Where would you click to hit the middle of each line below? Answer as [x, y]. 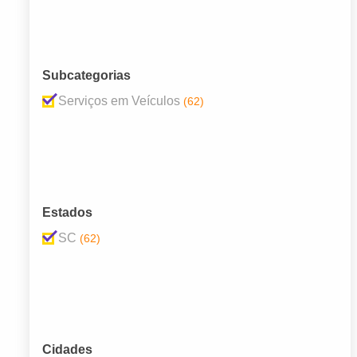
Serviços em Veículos [119, 101]
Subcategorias [86, 76]
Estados [67, 213]
